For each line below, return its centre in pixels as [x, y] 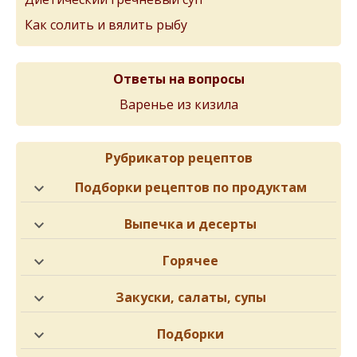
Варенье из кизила [178, 104]
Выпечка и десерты [190, 224]
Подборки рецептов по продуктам [190, 187]
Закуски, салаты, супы [190, 297]
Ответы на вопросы [178, 79]
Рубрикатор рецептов [178, 158]
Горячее [190, 261]
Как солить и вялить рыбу [106, 25]
